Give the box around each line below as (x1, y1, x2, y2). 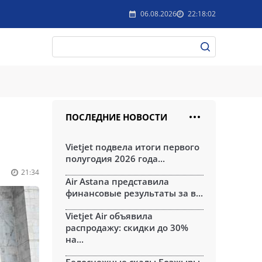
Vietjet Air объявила (65, 210, 153, 222)
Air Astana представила (65, 175, 169, 187)
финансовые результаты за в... (65, 187, 203, 199)
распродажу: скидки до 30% (65, 222, 188, 233)
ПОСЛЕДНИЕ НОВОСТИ (65, 111, 167, 123)
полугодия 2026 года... (65, 153, 165, 164)
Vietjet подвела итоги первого (65, 141, 199, 153)
